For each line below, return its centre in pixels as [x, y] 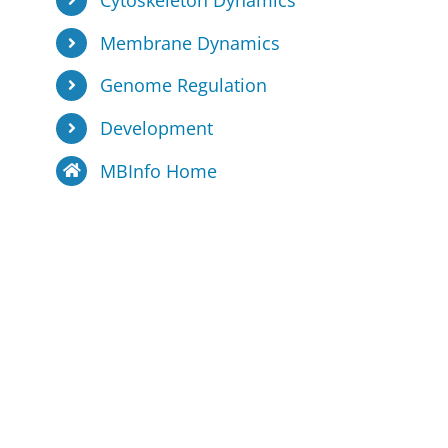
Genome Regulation [183, 85]
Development [156, 127]
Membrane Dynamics [189, 42]
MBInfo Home [158, 170]
